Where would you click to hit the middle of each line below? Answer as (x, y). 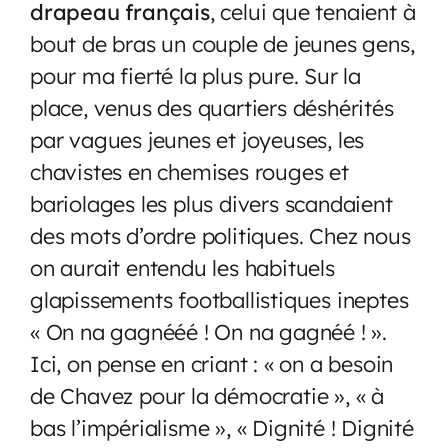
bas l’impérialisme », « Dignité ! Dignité (222, 427)
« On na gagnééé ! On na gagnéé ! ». (208, 331)
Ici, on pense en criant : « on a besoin (212, 363)
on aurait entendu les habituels (182, 267)
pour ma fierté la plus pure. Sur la (195, 75)
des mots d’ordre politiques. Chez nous (220, 235)
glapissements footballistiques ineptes (219, 299)
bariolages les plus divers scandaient (211, 203)
